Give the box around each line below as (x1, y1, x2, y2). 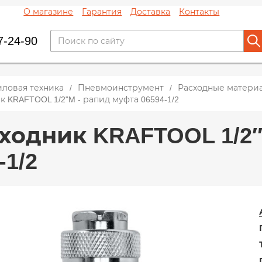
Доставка (130, 7, 171, 16)
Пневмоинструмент (78, 83, 164, 92)
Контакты (179, 7, 220, 16)
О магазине (23, 7, 74, 16)
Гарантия (82, 7, 122, 16)
